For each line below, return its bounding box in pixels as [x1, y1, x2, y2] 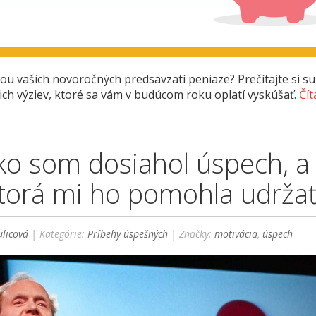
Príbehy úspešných [87, 226, 169, 241]
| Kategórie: [28, 226, 88, 241]
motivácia [214, 226, 258, 241]
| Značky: [168, 226, 215, 241]
